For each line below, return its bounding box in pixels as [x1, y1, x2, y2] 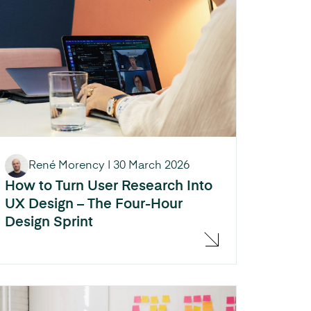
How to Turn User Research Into [5, 179, 212, 194]
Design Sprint [5, 215, 93, 230]
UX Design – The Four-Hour [5, 197, 183, 212]
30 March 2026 [113, 160, 190, 171]
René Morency [28, 160, 105, 171]
